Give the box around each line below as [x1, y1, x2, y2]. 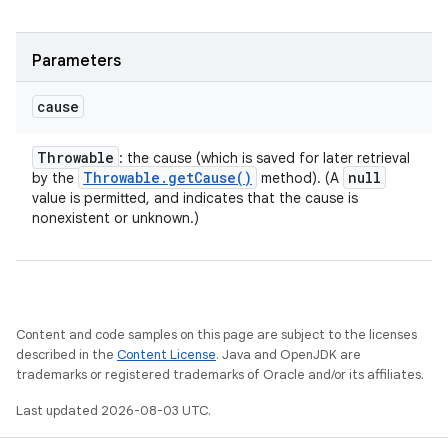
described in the [16, 346, 117, 363]
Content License [117, 346, 216, 363]
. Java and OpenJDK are [216, 346, 361, 363]
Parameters [32, 51, 121, 71]
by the [32, 169, 78, 187]
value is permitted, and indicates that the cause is [32, 189, 358, 207]
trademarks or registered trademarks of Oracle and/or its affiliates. [16, 366, 424, 383]
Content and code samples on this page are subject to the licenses [16, 326, 417, 343]
